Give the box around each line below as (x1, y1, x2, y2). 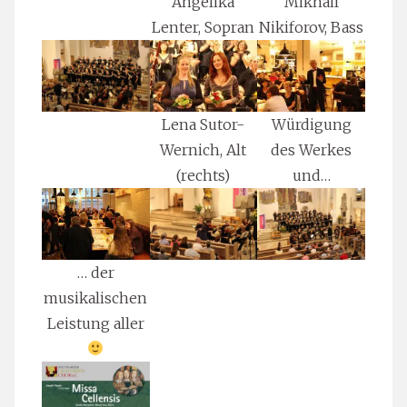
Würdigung (271, 114, 352, 134)
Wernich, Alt (160, 140, 247, 159)
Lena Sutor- (162, 114, 245, 134)
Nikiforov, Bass (259, 18, 364, 37)
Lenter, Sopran (152, 18, 255, 37)
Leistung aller (46, 313, 144, 333)
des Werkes (271, 140, 352, 159)
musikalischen (44, 288, 148, 307)
